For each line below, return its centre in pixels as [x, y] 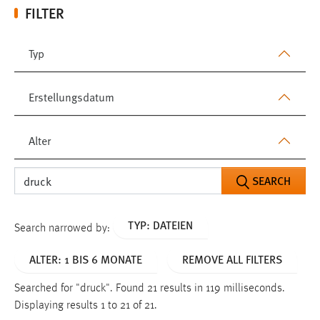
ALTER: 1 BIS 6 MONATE [86, 259]
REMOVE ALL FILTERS [232, 259]
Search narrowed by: [64, 228]
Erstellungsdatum [71, 97]
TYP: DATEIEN [160, 224]
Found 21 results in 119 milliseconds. [200, 288]
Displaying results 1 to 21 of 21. [86, 305]
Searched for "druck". [65, 288]
